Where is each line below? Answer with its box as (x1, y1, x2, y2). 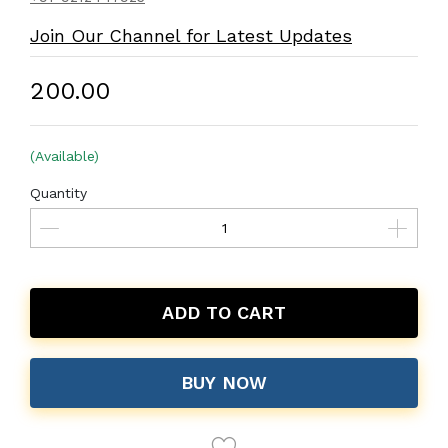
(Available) (30, 148, 99, 164)
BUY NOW (181, 372, 267, 393)
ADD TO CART (162, 302, 286, 323)
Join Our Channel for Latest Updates (30, 25, 352, 46)
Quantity (30, 185, 87, 201)
